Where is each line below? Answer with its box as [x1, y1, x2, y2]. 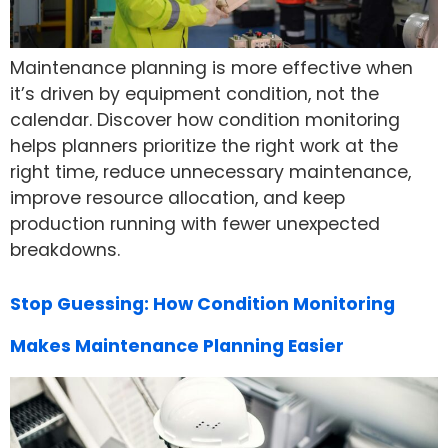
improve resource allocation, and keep [10, 185, 345, 210]
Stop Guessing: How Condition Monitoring [10, 292, 395, 317]
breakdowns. [10, 237, 120, 262]
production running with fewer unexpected [10, 211, 380, 236]
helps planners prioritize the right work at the [10, 133, 398, 158]
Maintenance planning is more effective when [10, 55, 413, 80]
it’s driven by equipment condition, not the [10, 81, 379, 106]
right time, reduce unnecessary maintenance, [10, 159, 411, 184]
